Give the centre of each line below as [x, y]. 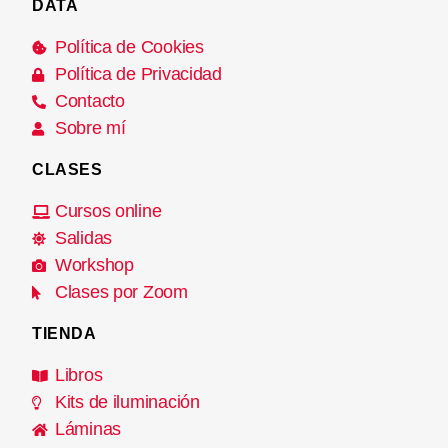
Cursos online [108, 211]
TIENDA [64, 334]
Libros [78, 375]
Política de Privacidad [138, 74]
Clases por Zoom [121, 292]
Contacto [89, 101]
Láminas [88, 429]
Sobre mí [90, 128]
